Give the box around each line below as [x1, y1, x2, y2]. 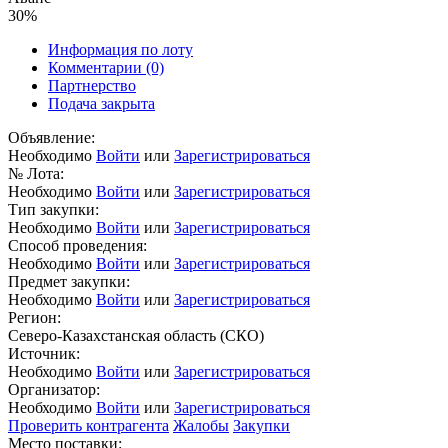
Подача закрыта [48, 95, 155, 113]
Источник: [8, 345, 80, 363]
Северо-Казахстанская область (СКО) [8, 327, 264, 345]
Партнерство [48, 77, 136, 95]
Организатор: [8, 381, 100, 399]
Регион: [8, 309, 61, 327]
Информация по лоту [48, 41, 193, 59]
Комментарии [48, 59, 146, 77]
